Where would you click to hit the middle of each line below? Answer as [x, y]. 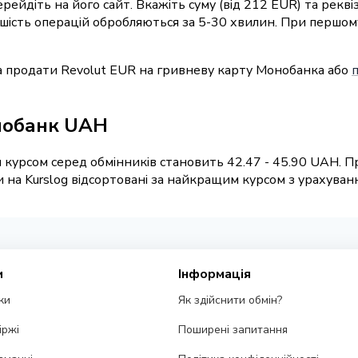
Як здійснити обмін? [231, 300]
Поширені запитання [233, 330]
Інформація [215, 274]
